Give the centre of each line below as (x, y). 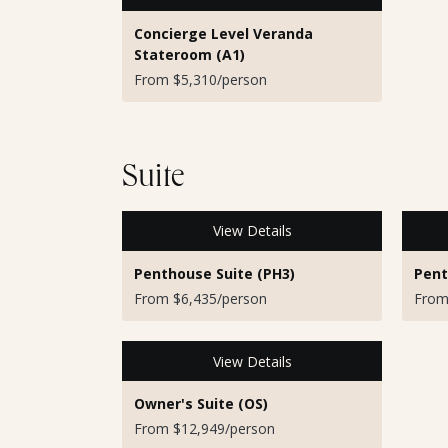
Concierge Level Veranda (223, 33)
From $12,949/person (204, 429)
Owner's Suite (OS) (201, 404)
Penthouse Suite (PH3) (214, 273)
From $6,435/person (200, 298)
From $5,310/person (200, 79)
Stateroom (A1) (189, 54)
